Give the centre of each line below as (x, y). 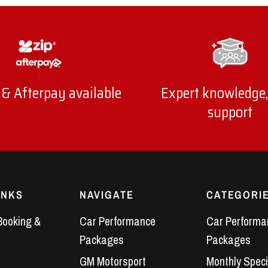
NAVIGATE (106, 195)
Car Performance (117, 222)
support (230, 113)
